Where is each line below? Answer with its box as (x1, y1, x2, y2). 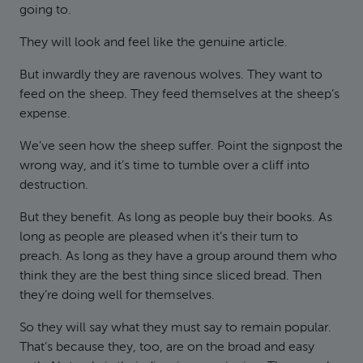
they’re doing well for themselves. (19, 289, 215, 302)
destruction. (19, 179, 88, 192)
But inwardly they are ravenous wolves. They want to (19, 69, 322, 82)
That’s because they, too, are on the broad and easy (19, 341, 314, 354)
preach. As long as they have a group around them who (19, 250, 337, 263)
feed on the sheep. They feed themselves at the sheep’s (19, 88, 340, 101)
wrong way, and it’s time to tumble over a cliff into (19, 160, 310, 173)
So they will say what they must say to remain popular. (19, 322, 331, 335)
